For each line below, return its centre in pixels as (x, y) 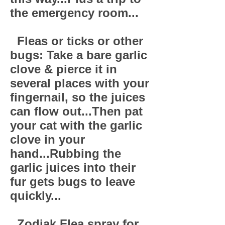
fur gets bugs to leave (73, 182)
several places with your (80, 83)
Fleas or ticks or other (77, 41)
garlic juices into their (73, 167)
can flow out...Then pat (76, 111)
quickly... (36, 196)
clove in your (47, 139)
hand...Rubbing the (66, 153)
